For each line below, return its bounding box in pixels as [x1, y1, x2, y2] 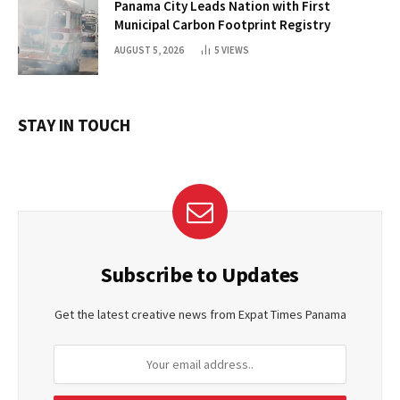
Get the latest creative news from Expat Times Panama [54, 306, 346, 323]
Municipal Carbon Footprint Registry [114, 16, 330, 34]
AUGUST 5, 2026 [114, 44, 184, 57]
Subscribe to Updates [100, 261, 300, 289]
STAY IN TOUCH [18, 114, 130, 137]
